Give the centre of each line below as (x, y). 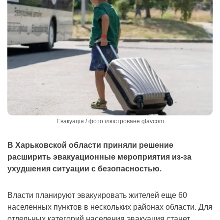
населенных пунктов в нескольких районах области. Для (110, 207)
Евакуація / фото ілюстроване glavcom (110, 122)
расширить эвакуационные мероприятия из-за (99, 157)
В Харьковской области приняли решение (90, 145)
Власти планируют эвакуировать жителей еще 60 (97, 195)
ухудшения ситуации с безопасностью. (84, 169)
